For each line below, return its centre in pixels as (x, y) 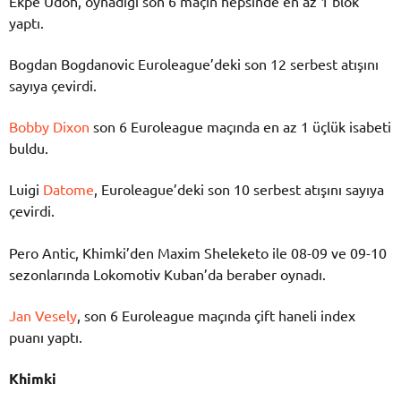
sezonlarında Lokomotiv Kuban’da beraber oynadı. (167, 273)
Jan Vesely (43, 315)
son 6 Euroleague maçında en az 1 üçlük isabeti (240, 127)
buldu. (29, 148)
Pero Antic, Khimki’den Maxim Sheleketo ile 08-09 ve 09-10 (198, 252)
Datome (68, 189)
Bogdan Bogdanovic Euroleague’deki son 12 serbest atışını (194, 63)
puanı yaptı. (46, 336)
